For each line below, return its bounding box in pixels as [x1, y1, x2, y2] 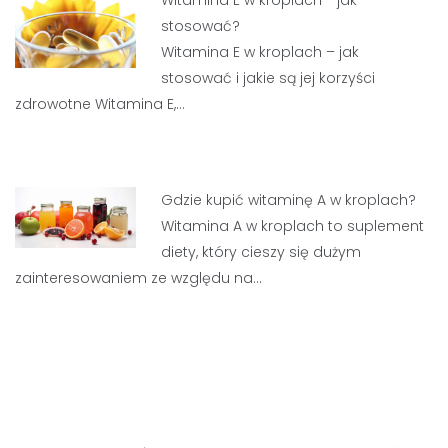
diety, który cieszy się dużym [161, 242, 362, 262]
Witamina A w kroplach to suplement [161, 216, 425, 236]
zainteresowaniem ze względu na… [15, 268, 262, 288]
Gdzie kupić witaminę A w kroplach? [161, 190, 417, 210]
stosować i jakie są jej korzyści [161, 68, 376, 88]
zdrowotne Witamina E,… [15, 94, 185, 114]
